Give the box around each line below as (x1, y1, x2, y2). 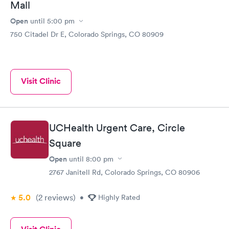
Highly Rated (98, 192, 140, 202)
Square (49, 136, 81, 149)
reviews (42, 192, 73, 202)
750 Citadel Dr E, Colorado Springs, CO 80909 (10, 30, 164, 39)
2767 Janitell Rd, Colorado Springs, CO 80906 (49, 167, 200, 177)
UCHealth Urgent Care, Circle (49, 121, 185, 134)
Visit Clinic (21, 76, 61, 86)
